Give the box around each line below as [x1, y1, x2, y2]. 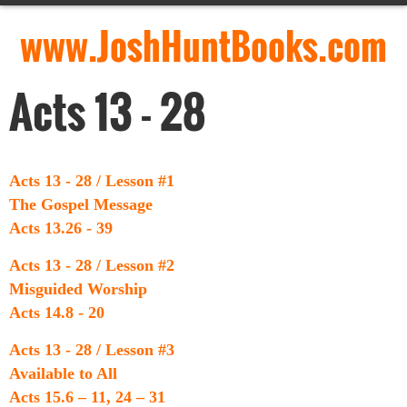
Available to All [9, 364, 117, 382]
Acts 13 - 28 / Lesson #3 [9, 341, 174, 359]
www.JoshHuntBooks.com [20, 18, 387, 73]
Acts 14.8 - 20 [9, 303, 104, 322]
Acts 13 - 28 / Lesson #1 [9, 172, 174, 190]
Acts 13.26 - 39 [9, 219, 113, 237]
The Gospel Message [9, 195, 153, 213]
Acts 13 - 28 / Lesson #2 [9, 256, 174, 274]
